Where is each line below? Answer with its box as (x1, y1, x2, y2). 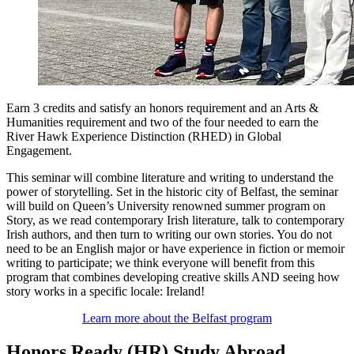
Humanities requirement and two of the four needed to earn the (6, 115, 318, 130)
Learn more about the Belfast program (82, 311, 272, 326)
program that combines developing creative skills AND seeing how (6, 270, 340, 284)
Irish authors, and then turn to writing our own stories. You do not (6, 228, 332, 242)
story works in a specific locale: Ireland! (6, 284, 205, 299)
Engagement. (6, 144, 72, 158)
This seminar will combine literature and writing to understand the (6, 171, 333, 185)
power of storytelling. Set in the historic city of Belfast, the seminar (6, 185, 338, 199)
